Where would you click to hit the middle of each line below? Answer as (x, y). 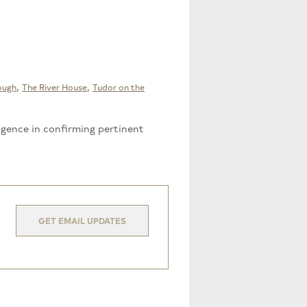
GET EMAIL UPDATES (82, 220)
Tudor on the (119, 86)
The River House (54, 86)
